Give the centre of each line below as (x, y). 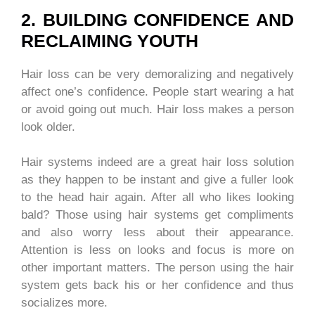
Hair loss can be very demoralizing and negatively (157, 74)
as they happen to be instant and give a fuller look (157, 180)
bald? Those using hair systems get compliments (157, 215)
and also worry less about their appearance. (157, 233)
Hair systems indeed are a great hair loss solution (157, 162)
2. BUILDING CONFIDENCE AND (157, 19)
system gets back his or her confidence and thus (157, 285)
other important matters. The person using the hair (157, 268)
